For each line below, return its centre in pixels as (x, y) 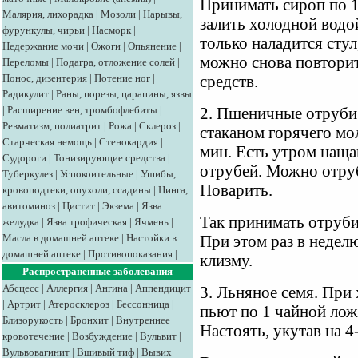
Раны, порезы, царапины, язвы (124, 94)
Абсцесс (21, 288)
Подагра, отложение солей (115, 62)
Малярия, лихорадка (48, 14)
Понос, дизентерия (45, 78)
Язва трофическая (87, 222)
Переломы (26, 62)
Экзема (118, 206)
